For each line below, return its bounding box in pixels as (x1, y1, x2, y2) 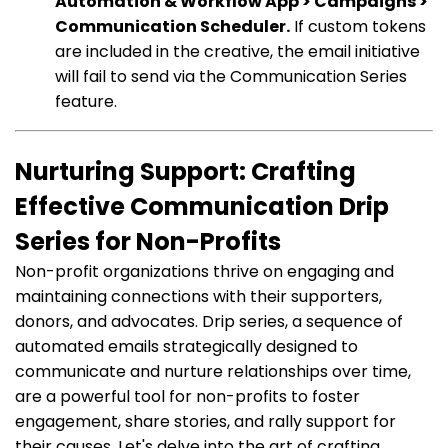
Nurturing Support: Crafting (15, 154, 356, 188)
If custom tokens (290, 14, 426, 38)
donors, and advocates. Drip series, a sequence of (15, 309, 403, 333)
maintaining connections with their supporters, (15, 284, 382, 308)
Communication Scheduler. (55, 14, 290, 38)
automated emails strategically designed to (15, 334, 358, 358)
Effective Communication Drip (15, 189, 389, 223)
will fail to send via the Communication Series (55, 64, 407, 88)
